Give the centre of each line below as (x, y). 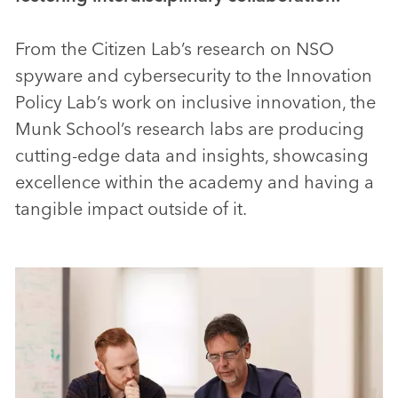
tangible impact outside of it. (131, 209)
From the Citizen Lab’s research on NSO (175, 49)
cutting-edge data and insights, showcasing (192, 155)
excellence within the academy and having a (195, 182)
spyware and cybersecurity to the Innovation (194, 76)
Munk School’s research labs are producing (190, 129)
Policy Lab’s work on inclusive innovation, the (195, 102)
